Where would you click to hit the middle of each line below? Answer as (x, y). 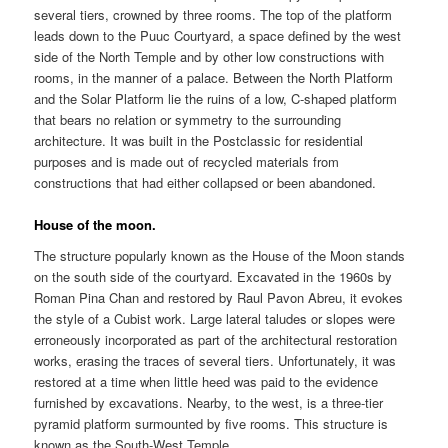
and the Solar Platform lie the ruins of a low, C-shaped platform (216, 98)
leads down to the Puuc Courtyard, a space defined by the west (218, 35)
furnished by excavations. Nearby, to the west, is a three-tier (209, 403)
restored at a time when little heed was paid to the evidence (206, 382)
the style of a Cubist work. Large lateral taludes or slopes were (215, 319)
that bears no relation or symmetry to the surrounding (188, 119)
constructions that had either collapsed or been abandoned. (205, 182)
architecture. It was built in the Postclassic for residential (199, 140)
